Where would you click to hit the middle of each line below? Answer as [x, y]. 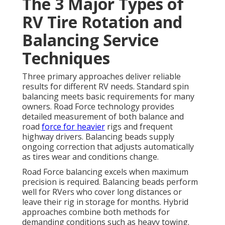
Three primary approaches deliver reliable [101, 77]
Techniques [66, 58]
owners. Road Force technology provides [98, 107]
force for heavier [73, 127]
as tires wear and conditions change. [90, 157]
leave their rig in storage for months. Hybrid [105, 202]
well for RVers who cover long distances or [102, 192]
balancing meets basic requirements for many [108, 97]
